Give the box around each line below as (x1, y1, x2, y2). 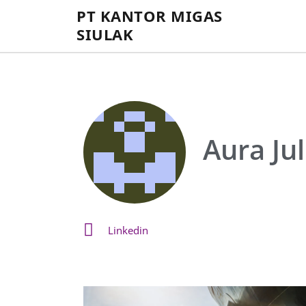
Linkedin (108, 223, 149, 237)
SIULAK (76, 24, 133, 44)
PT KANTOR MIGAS (76, 5, 223, 26)
